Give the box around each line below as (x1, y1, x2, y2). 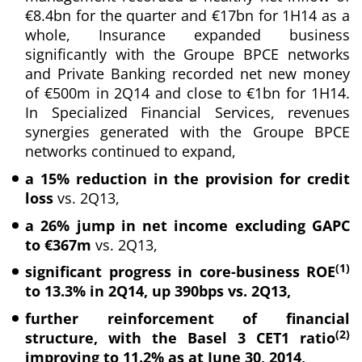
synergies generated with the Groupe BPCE (25, 121, 350, 141)
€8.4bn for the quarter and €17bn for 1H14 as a (25, 5, 350, 25)
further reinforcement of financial (25, 309, 350, 329)
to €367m (25, 234, 95, 255)
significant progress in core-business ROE (25, 262, 335, 282)
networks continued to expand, (25, 141, 236, 161)
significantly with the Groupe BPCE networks (25, 44, 350, 64)
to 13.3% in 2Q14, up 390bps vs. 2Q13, (25, 281, 291, 301)
